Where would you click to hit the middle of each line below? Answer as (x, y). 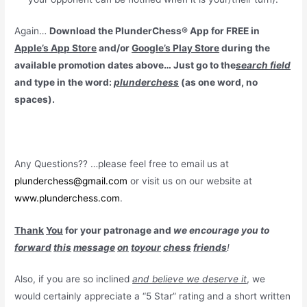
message (95, 247)
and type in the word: (64, 82)
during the (245, 48)
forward (33, 247)
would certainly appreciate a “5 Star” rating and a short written (153, 296)
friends (210, 247)
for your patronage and (119, 230)
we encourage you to (222, 230)
